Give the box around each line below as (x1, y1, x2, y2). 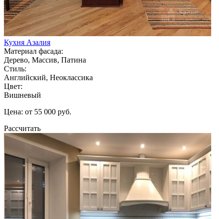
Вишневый (4, 90, 41, 99)
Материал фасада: (4, 46, 63, 55)
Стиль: (4, 64, 26, 73)
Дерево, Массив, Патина (4, 55, 86, 64)
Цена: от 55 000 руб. (4, 107, 71, 116)
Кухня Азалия (4, 38, 50, 46)
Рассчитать (4, 124, 41, 132)
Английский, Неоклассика (4, 73, 93, 82)
